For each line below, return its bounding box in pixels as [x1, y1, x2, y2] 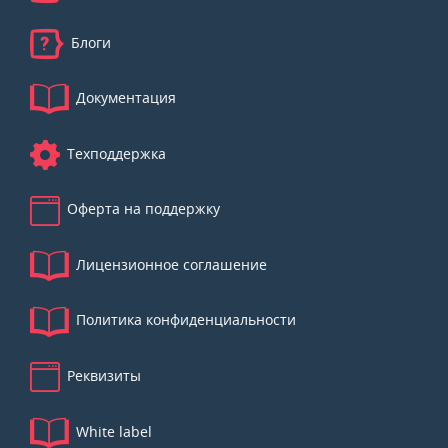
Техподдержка [63, 143, 167, 165]
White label [72, 421, 153, 443]
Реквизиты [63, 366, 142, 388]
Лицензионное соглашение [72, 255, 268, 277]
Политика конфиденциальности [72, 310, 297, 332]
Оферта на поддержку [63, 199, 221, 221]
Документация [72, 88, 177, 110]
